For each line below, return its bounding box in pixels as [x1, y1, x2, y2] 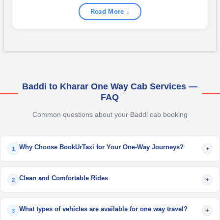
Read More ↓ [90, 8, 130, 15]
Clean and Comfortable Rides [19, 174, 108, 182]
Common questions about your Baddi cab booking [32, 110, 188, 118]
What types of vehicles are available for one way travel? [19, 205, 188, 213]
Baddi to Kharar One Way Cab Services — [22, 82, 198, 91]
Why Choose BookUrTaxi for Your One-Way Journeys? [19, 143, 184, 151]
